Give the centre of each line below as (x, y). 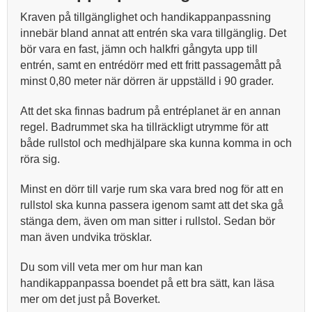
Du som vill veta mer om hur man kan (111, 267)
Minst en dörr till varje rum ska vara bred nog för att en (152, 189)
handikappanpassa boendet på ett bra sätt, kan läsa (147, 283)
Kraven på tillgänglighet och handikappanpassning (146, 17)
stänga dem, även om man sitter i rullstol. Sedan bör (148, 221)
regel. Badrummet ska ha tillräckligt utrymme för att (144, 127)
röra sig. (40, 159)
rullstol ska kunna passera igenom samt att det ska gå (152, 205)
